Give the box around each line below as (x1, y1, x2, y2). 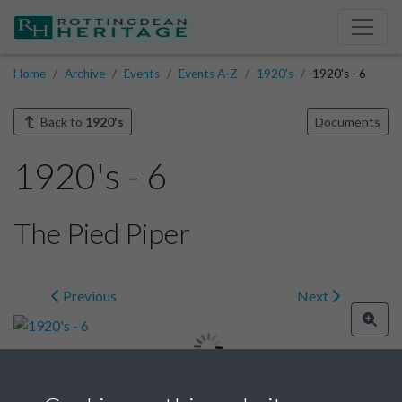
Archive (65, 66, 105, 81)
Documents (315, 113, 380, 129)
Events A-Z (179, 66, 238, 81)
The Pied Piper (13, 214, 190, 250)
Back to (37, 113, 85, 129)
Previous (59, 286, 117, 304)
